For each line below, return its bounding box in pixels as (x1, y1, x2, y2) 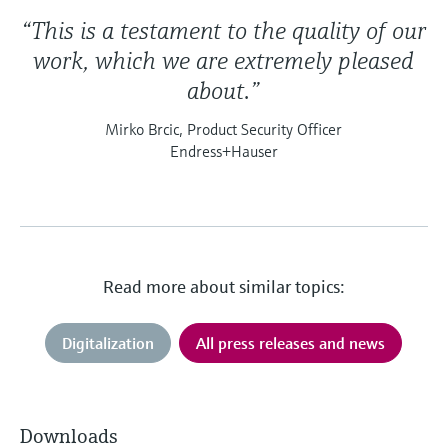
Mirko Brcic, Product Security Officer (105, 118, 343, 139)
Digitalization (62, 332, 155, 353)
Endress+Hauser (169, 140, 278, 161)
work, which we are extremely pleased (33, 45, 415, 76)
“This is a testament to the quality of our (21, 15, 427, 46)
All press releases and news (196, 332, 386, 353)
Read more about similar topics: (102, 274, 345, 298)
